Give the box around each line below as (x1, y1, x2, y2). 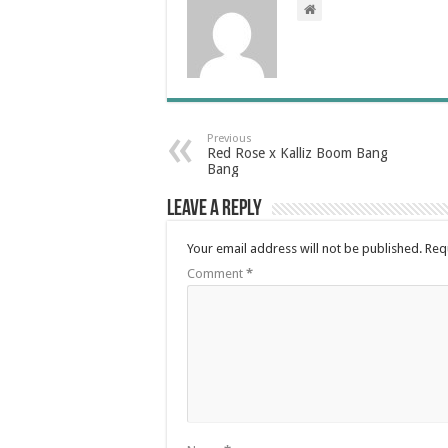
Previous (207, 131, 252, 145)
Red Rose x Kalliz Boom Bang (207, 144, 388, 161)
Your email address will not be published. (187, 240, 422, 256)
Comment (187, 265, 246, 281)
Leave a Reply (167, 197, 262, 221)
